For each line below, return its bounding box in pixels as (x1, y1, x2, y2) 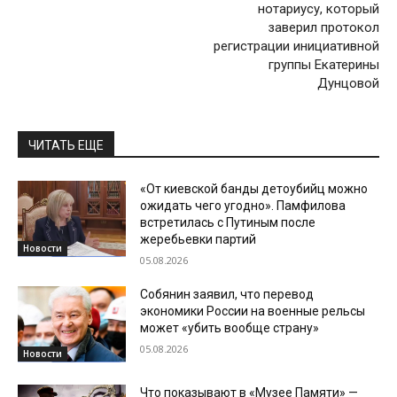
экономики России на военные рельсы (140, 303, 366, 318)
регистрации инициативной (213, 37, 379, 54)
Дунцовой (316, 74, 379, 91)
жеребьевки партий (140, 231, 257, 246)
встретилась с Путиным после (140, 214, 316, 230)
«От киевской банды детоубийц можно (140, 181, 369, 196)
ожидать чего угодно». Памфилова (140, 198, 346, 213)
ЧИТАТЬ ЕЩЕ (28, 137, 104, 152)
